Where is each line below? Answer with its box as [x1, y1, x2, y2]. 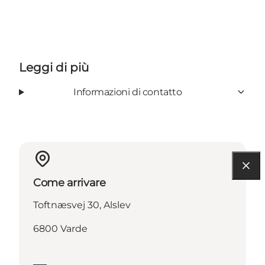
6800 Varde [33, 222, 88, 234]
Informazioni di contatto [73, 86, 182, 98]
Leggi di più [19, 60, 89, 75]
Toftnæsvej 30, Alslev [33, 199, 131, 211]
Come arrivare [33, 176, 106, 189]
